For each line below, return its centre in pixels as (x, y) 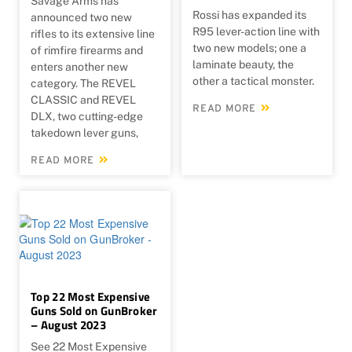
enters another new (79, 66)
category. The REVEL (83, 83)
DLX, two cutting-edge (87, 116)
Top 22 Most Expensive (91, 296)
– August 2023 (68, 324)
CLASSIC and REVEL (83, 99)
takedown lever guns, (84, 132)
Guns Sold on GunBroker (94, 310)
